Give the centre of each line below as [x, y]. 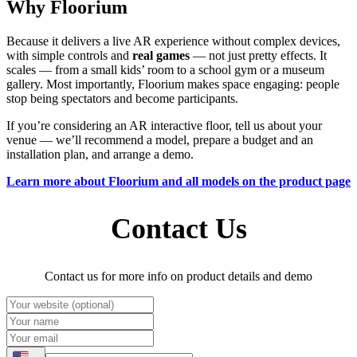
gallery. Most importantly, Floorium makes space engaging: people [173, 84]
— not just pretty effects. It [258, 55]
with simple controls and [69, 55]
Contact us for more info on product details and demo [178, 277]
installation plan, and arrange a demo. [100, 154]
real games [161, 55]
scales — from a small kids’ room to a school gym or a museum [165, 69]
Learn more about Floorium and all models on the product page [178, 181]
